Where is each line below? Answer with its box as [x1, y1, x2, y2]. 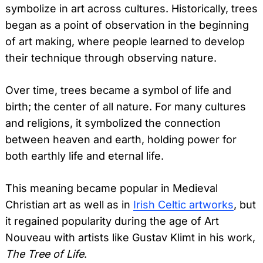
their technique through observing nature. [5, 51, 217, 64]
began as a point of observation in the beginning [5, 18, 249, 31]
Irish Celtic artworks [133, 198, 234, 211]
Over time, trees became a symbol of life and [5, 83, 231, 96]
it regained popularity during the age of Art [5, 214, 219, 227]
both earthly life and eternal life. [5, 149, 164, 162]
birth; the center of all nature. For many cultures [5, 100, 246, 113]
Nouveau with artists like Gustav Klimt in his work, [5, 231, 255, 244]
